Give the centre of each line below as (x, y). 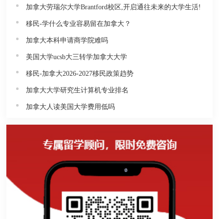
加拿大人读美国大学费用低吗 (71, 107)
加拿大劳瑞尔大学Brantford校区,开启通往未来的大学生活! (114, 7)
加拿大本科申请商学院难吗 (67, 40)
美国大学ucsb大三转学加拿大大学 (77, 57)
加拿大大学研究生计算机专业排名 (77, 90)
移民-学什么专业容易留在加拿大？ (79, 23)
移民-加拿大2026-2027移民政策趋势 (80, 73)
